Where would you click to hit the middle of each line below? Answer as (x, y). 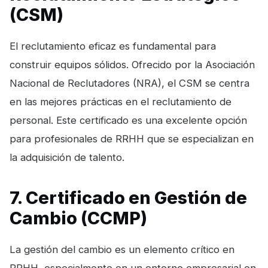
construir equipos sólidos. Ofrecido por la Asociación (132, 64)
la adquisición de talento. (67, 157)
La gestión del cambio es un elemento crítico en (122, 249)
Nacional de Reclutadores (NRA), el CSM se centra (130, 83)
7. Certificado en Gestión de (128, 197)
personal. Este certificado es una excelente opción (128, 120)
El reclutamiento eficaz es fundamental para (113, 46)
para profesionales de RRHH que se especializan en (132, 138)
